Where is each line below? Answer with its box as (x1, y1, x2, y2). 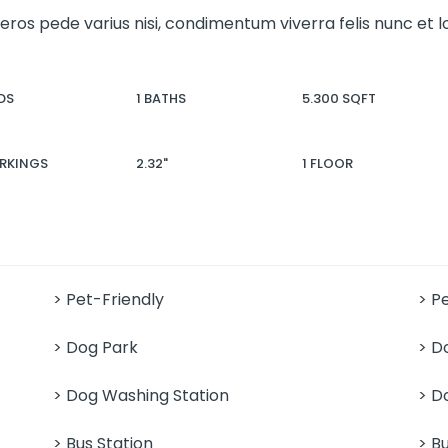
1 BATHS (136, 88, 187, 108)
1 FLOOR (301, 153, 353, 173)
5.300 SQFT (301, 88, 376, 108)
